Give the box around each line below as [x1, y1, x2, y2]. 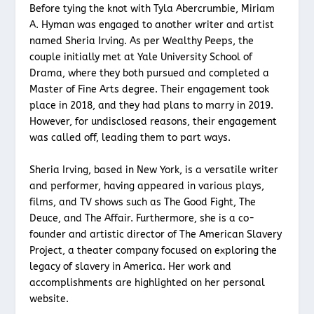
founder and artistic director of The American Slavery [29, 228, 282, 240]
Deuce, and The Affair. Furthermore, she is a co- [29, 212, 255, 224]
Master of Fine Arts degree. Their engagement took [29, 83, 270, 96]
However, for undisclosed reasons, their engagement [29, 116, 278, 128]
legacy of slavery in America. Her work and [29, 260, 232, 273]
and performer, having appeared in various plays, [29, 179, 265, 192]
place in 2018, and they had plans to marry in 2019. [29, 100, 274, 112]
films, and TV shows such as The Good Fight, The [29, 196, 257, 208]
